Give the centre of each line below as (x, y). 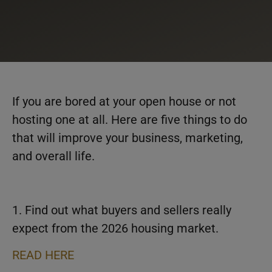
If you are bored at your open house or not (124, 101)
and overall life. (53, 156)
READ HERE (43, 255)
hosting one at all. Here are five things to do (130, 120)
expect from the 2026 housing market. (115, 228)
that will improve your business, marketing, (127, 138)
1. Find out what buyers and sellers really (122, 210)
